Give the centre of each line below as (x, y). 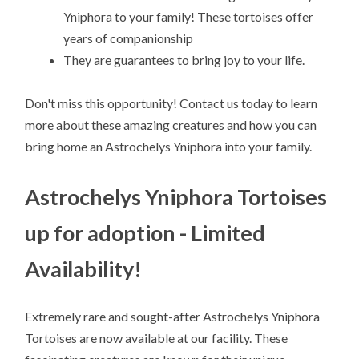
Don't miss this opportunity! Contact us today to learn (171, 103)
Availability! (84, 269)
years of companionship (129, 38)
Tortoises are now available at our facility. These (157, 338)
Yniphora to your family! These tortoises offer (189, 17)
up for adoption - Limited (145, 233)
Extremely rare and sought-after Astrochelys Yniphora (173, 317)
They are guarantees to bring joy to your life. (184, 60)
